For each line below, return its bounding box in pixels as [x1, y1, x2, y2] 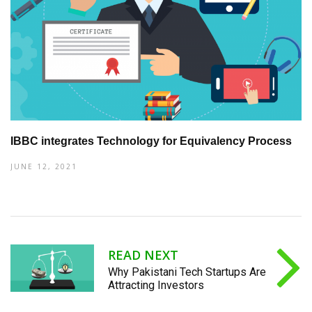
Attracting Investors [108, 278, 204, 292]
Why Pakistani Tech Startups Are [108, 265, 266, 279]
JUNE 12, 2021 [10, 161, 77, 171]
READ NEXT [108, 246, 178, 263]
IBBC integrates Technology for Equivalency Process [10, 134, 292, 147]
